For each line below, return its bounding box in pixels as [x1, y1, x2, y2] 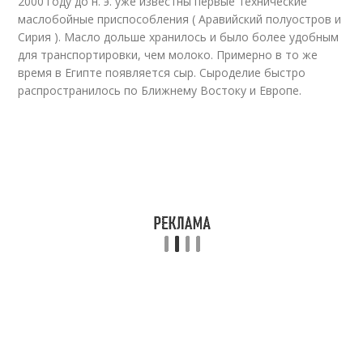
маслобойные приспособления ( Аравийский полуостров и [18, 11, 342, 27]
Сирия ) [18, 29, 59, 45]
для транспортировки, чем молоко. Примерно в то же [18, 47, 318, 62]
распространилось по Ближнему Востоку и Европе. [18, 83, 302, 98]
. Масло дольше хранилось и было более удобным [58, 29, 340, 45]
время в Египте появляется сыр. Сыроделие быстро [18, 65, 306, 80]
